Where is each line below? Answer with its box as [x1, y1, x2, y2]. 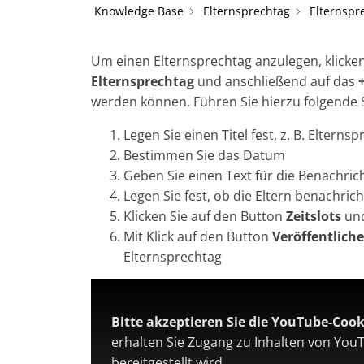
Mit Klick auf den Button [123, 227, 272, 246]
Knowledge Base [94, 3, 184, 19]
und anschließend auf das [197, 72, 358, 91]
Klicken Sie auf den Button [123, 207, 286, 226]
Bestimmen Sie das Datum [123, 146, 285, 165]
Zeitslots [286, 207, 344, 226]
